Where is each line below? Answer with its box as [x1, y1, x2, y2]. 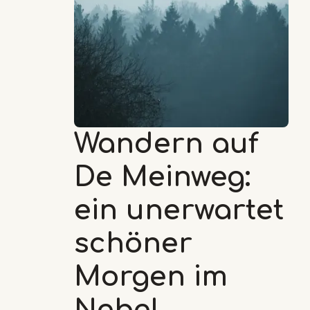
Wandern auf [74, 128, 259, 159]
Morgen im [74, 261, 228, 292]
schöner [74, 228, 192, 259]
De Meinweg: [74, 161, 250, 192]
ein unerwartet [74, 194, 284, 226]
